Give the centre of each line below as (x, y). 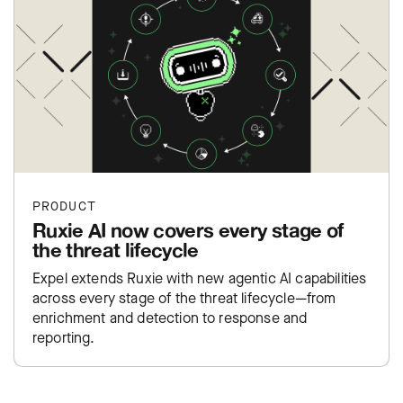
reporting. (64, 337)
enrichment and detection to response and (170, 318)
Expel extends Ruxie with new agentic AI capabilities (200, 278)
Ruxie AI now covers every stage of (188, 229)
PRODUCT (64, 206)
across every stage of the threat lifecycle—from (184, 298)
